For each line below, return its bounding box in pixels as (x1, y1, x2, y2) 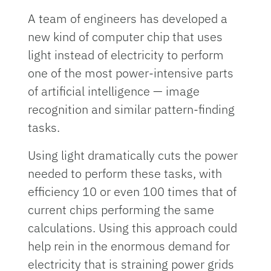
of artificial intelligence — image (28, 82, 200, 99)
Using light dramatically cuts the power (28, 146, 238, 163)
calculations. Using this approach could (28, 219, 238, 236)
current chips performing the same (28, 201, 215, 218)
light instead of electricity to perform (28, 46, 224, 63)
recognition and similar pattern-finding (28, 100, 235, 117)
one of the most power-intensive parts (28, 64, 234, 81)
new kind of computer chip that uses (28, 28, 223, 45)
